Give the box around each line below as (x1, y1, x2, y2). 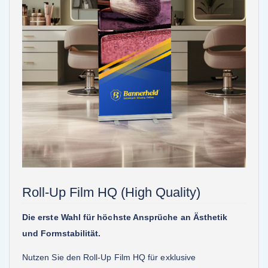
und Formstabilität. (22, 229, 101, 239)
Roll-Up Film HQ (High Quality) (22, 185, 200, 200)
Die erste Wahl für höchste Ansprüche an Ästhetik (22, 212, 228, 223)
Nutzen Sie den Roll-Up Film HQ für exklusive (22, 252, 196, 262)
